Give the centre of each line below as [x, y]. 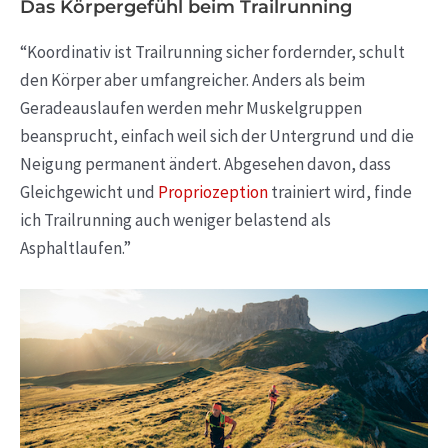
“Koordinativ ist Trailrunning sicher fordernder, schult [212, 51]
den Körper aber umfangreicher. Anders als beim [192, 79]
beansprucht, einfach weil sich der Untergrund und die [217, 135]
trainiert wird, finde [340, 191]
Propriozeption [213, 191]
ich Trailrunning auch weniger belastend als [175, 219]
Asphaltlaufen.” [75, 247]
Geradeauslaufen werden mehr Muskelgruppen [191, 107]
